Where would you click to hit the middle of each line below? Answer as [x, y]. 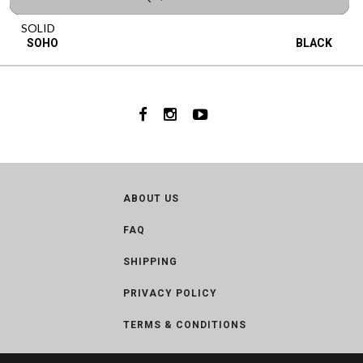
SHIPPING [150, 262]
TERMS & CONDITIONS [185, 325]
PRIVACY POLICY [170, 293]
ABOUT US [151, 199]
